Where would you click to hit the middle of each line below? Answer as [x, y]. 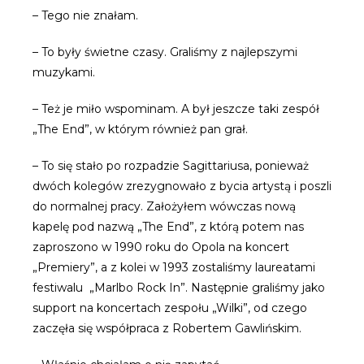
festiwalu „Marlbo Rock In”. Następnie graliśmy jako [179, 288]
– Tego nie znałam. [85, 15]
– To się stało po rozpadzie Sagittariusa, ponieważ [171, 166]
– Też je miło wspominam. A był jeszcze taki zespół [176, 109]
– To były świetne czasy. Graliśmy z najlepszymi [165, 52]
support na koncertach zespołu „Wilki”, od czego [170, 308]
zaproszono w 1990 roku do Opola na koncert [161, 247]
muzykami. [64, 72]
